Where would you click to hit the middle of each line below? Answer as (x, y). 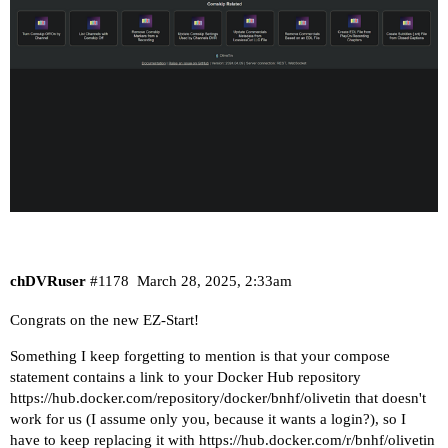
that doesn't (388, 398)
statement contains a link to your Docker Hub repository (185, 377)
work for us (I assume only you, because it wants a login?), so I (208, 419)
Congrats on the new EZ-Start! (104, 320)
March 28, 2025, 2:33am (214, 280)
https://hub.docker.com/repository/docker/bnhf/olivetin (180, 398)
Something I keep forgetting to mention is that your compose (200, 356)
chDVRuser (48, 280)
